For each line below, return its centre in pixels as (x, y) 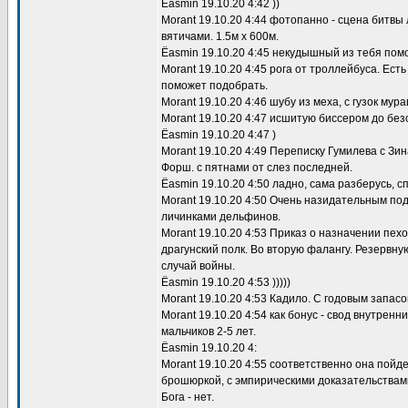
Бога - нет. (188, 397)
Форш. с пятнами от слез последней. (257, 168)
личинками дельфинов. (221, 217)
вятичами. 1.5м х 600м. (220, 36)
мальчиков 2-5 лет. (209, 331)
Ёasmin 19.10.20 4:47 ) (219, 135)
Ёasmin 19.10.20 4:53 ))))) (226, 282)
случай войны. (198, 266)
